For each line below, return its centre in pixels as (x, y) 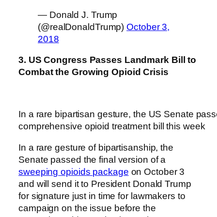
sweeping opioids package (74, 171)
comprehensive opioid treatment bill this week (112, 126)
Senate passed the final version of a (92, 159)
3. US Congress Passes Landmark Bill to (108, 60)
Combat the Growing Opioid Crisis (93, 72)
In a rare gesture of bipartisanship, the (96, 147)
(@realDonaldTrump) (82, 27)
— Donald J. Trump (78, 15)
